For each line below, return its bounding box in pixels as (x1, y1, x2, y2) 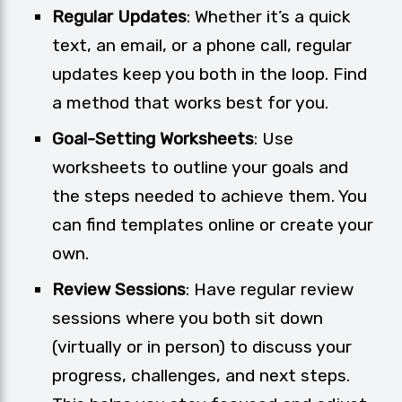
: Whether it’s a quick (187, 6, 351, 28)
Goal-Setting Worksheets (52, 128, 254, 150)
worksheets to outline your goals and (52, 157, 348, 179)
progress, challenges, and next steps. (52, 365, 350, 387)
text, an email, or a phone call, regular (52, 35, 352, 57)
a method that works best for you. (52, 92, 328, 114)
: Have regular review (186, 279, 354, 301)
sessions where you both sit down (52, 308, 323, 329)
